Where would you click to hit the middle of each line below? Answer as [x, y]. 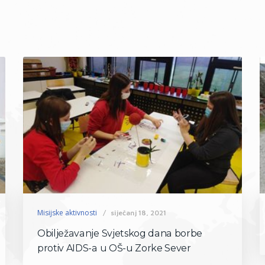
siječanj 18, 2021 [138, 212]
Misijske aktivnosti [67, 212]
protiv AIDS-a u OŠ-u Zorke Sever [114, 248]
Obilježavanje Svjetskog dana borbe [120, 233]
